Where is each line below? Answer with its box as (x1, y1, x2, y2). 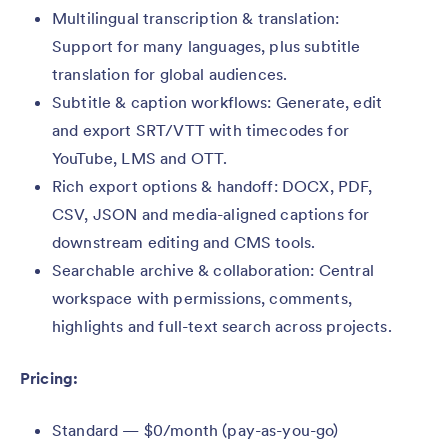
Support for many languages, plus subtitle (52, 36, 361, 56)
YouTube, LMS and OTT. (52, 148, 228, 168)
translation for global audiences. (52, 64, 288, 84)
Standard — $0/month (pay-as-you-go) (52, 420, 339, 440)
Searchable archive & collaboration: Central (52, 260, 374, 280)
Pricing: (20, 368, 79, 388)
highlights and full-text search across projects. (52, 316, 392, 336)
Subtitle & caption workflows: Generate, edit (52, 92, 383, 112)
